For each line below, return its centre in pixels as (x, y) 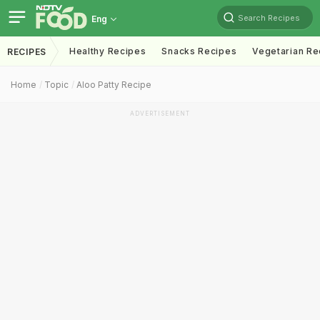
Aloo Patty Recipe (114, 85)
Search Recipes (269, 17)
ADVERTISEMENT (160, 114)
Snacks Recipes (199, 51)
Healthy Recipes (107, 51)
